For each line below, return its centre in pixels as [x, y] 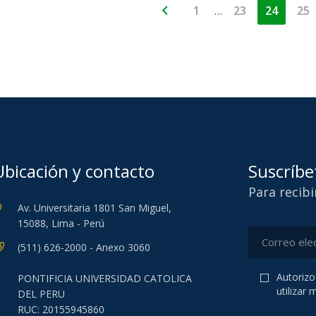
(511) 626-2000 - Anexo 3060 [84, 248]
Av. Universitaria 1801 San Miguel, [94, 207]
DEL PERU [41, 294]
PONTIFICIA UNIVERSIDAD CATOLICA [104, 279]
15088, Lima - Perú [61, 223]
